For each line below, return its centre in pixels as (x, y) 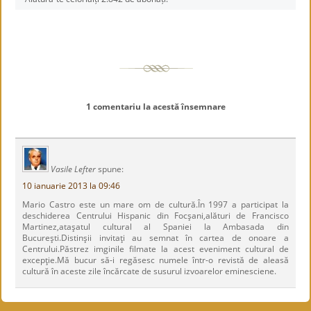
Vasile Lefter (74, 169)
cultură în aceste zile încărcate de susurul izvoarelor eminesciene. (150, 271)
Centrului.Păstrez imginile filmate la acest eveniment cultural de (155, 249)
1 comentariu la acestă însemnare (155, 107)
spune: (111, 169)
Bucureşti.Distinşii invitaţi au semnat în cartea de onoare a (155, 238)
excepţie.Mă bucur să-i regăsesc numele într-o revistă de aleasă (155, 260)
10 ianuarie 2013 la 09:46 (72, 186)
